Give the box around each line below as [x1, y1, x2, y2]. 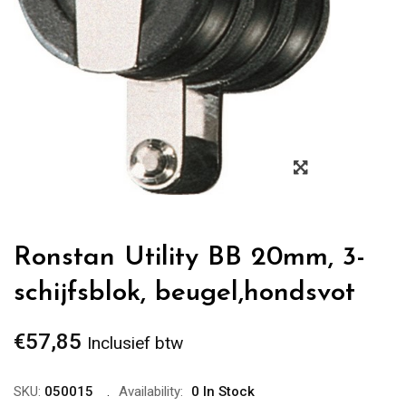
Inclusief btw [87, 333, 183, 353]
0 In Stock [191, 383, 255, 400]
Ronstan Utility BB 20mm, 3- [14, 244, 365, 272]
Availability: [119, 383, 183, 400]
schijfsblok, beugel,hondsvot [14, 279, 355, 307]
